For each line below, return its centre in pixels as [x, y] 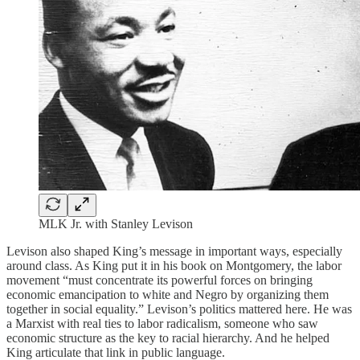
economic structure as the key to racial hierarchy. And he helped [168, 338]
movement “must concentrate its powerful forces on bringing [160, 280]
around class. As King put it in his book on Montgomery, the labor [174, 266]
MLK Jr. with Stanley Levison [116, 224]
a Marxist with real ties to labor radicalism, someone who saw [162, 324]
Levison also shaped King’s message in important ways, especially [174, 252]
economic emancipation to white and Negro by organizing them [168, 295]
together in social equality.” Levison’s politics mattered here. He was [179, 309]
